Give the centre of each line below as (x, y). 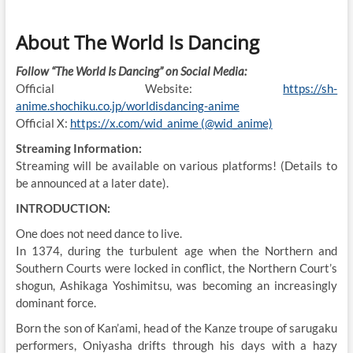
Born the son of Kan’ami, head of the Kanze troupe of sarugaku (176, 327)
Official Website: (149, 88)
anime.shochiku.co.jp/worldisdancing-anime (127, 105)
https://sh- (310, 88)
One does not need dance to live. (98, 233)
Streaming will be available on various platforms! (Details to (176, 165)
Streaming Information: (80, 148)
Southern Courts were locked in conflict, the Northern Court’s (176, 268)
